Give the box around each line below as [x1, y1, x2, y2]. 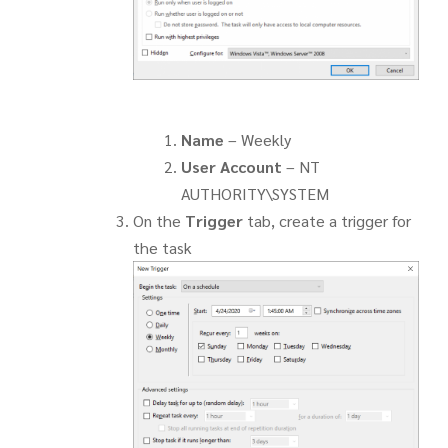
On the [132, 209, 185, 231]
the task [132, 236, 192, 258]
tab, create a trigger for [242, 209, 411, 231]
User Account [180, 155, 282, 177]
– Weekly [223, 128, 291, 150]
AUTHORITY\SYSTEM [180, 182, 329, 204]
